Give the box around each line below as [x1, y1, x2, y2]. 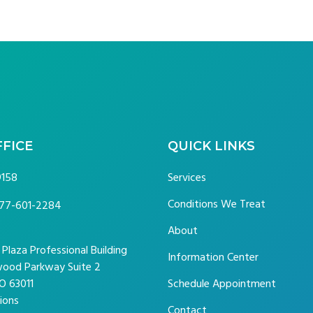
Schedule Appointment [167, 275, 276, 293]
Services [167, 168, 206, 187]
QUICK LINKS [167, 138, 255, 154]
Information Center [167, 248, 259, 267]
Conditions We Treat [167, 195, 265, 214]
